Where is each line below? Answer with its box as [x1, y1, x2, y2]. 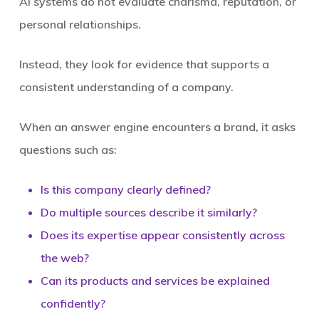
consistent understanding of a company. [19, 80, 234, 94]
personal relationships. [19, 17, 141, 31]
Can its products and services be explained [40, 273, 270, 288]
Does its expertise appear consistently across [40, 228, 285, 242]
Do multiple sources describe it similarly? [40, 205, 257, 219]
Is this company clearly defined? [40, 182, 211, 197]
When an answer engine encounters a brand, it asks [19, 120, 296, 134]
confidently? [40, 296, 105, 310]
